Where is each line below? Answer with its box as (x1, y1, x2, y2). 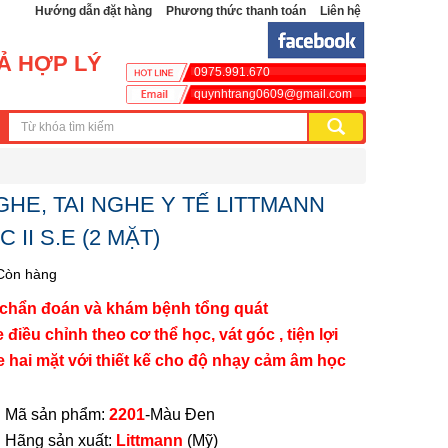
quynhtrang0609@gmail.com (194, 87, 352, 101)
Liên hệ (320, 4, 361, 18)
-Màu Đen (145, 406, 227, 423)
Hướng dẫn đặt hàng (35, 4, 152, 18)
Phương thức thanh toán (166, 4, 306, 18)
